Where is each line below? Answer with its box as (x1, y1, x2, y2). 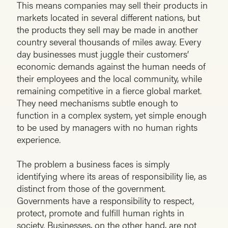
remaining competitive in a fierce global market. (17, 84, 202, 97)
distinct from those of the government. (17, 182, 165, 195)
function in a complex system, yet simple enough (17, 108, 207, 122)
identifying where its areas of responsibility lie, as (17, 169, 207, 183)
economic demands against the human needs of (17, 60, 206, 73)
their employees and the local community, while (17, 72, 202, 85)
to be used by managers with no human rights (17, 121, 197, 134)
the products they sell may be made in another (17, 23, 198, 36)
